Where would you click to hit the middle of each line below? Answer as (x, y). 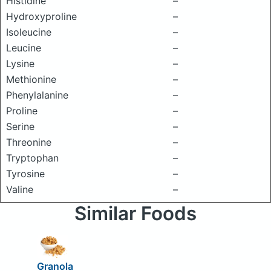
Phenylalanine (37, 95)
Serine (20, 126)
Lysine (20, 64)
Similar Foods (135, 214)
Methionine (31, 79)
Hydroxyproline (41, 16)
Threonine (29, 142)
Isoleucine (29, 32)
